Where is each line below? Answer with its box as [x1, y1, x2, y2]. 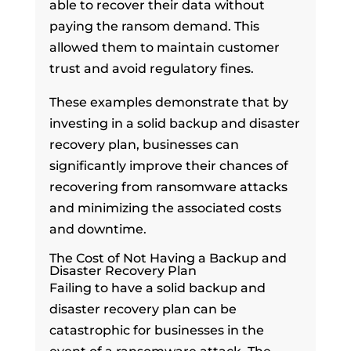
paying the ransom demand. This [49, 18, 259, 34]
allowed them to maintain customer [49, 39, 280, 55]
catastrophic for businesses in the [49, 322, 264, 338]
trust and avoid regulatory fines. [49, 60, 254, 76]
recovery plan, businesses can [49, 136, 239, 152]
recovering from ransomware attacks [49, 179, 288, 194]
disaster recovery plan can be [49, 301, 237, 317]
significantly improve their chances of [49, 157, 288, 173]
